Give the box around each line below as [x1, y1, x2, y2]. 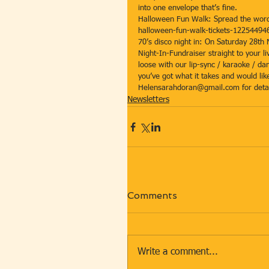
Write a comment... [138, 247, 218, 257]
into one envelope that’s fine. [138, 4, 240, 12]
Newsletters [127, 95, 169, 104]
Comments [127, 190, 177, 201]
